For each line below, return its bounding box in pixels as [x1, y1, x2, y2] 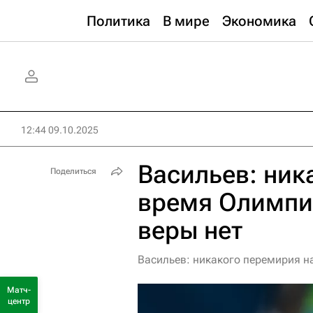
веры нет [138, 216, 242, 245]
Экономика [222, 13, 296, 29]
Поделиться [50, 166, 96, 176]
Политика [87, 13, 150, 29]
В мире [163, 13, 210, 29]
